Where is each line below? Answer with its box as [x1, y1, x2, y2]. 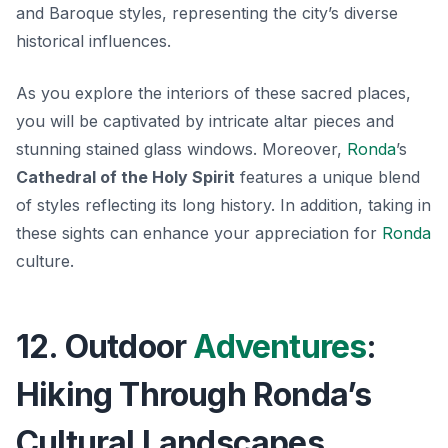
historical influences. [16, 30, 171, 51]
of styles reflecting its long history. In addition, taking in [16, 194, 431, 215]
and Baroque [16, 2, 114, 23]
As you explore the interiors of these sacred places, [16, 82, 411, 103]
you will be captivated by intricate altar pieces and [16, 110, 394, 131]
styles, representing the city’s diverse [114, 2, 398, 23]
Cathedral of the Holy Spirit [16, 166, 235, 187]
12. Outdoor [16, 326, 194, 366]
